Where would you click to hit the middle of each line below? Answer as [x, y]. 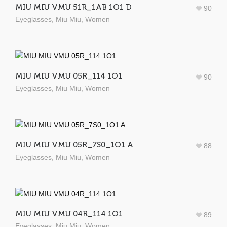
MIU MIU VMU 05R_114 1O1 [69, 76]
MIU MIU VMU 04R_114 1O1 [69, 214]
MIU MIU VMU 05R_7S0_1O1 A [74, 145]
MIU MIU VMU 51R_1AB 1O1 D [73, 7]
